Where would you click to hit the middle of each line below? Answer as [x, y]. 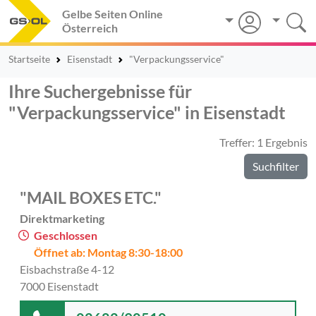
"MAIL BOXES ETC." [91, 197]
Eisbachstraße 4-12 [67, 269]
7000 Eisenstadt [59, 286]
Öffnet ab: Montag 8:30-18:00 [108, 252]
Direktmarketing [62, 218]
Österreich [90, 28]
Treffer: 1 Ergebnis [263, 142]
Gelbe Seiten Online [113, 14]
